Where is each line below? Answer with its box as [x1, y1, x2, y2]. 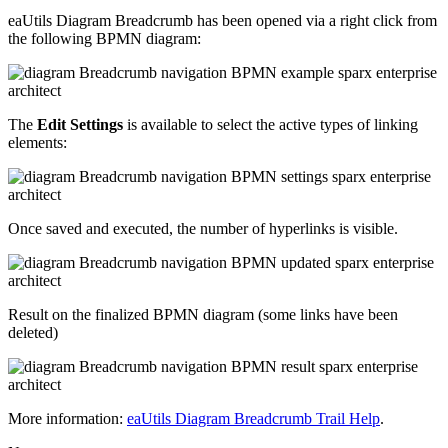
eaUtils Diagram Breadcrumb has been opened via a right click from [8, 11, 437, 29]
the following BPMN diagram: [8, 29, 201, 47]
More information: [8, 409, 127, 427]
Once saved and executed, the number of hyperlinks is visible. [8, 219, 398, 237]
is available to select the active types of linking [123, 115, 418, 133]
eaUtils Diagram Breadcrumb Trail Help [127, 409, 380, 427]
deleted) [8, 323, 58, 341]
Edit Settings [37, 115, 123, 133]
